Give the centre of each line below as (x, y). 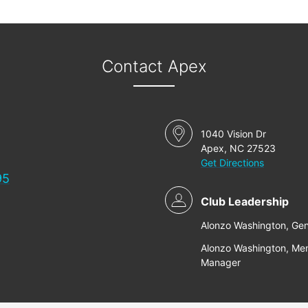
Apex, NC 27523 (238, 148)
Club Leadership (245, 201)
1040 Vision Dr (233, 134)
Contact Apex (154, 66)
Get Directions (232, 163)
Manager (221, 262)
